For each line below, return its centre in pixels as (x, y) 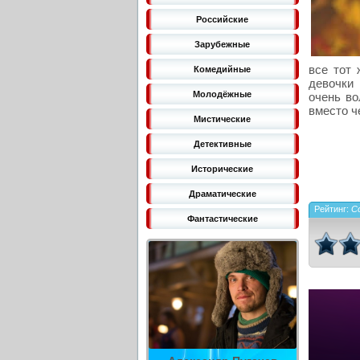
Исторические (223, 169)
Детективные (222, 144)
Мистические (223, 119)
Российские (223, 19)
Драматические (222, 194)
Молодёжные (223, 94)
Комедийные (223, 69)
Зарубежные (223, 44)
